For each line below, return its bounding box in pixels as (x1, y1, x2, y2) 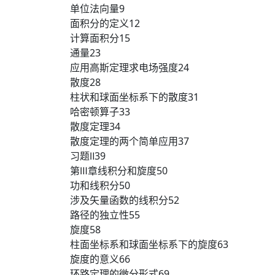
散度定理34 (70, 120, 120, 133)
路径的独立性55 (70, 208, 140, 222)
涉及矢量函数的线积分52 (70, 193, 179, 207)
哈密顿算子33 (70, 105, 130, 118)
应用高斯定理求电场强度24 (70, 61, 189, 74)
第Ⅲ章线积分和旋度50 (70, 164, 168, 177)
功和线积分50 (70, 179, 130, 192)
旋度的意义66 (70, 252, 130, 266)
